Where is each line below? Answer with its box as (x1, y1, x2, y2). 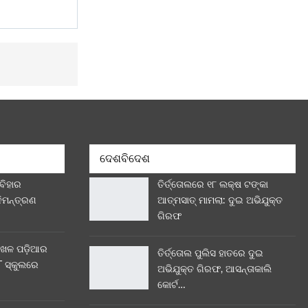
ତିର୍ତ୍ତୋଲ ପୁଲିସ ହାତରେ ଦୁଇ (157, 248, 263, 258)
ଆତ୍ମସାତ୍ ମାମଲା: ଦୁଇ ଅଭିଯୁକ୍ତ (157, 195, 283, 206)
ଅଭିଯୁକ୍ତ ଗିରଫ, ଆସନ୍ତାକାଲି (157, 264, 272, 274)
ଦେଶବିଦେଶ (100, 153, 150, 165)
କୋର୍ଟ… (157, 280, 186, 290)
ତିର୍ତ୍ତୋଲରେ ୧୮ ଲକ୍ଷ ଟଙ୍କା (157, 179, 268, 190)
